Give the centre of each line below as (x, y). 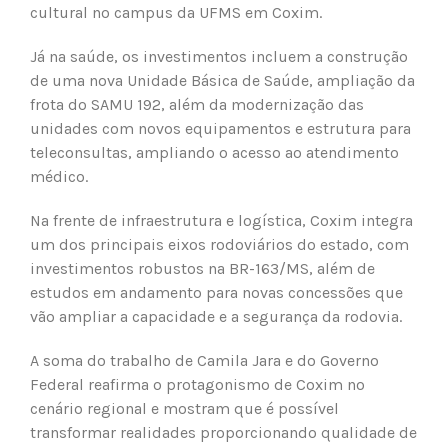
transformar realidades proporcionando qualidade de (223, 432)
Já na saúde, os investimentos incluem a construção (219, 56)
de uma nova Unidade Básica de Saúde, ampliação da (222, 80)
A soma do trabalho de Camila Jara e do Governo (204, 360)
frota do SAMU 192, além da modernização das (197, 104)
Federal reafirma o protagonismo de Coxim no (197, 384)
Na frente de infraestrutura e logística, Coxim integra (221, 220)
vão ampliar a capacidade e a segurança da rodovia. (216, 316)
